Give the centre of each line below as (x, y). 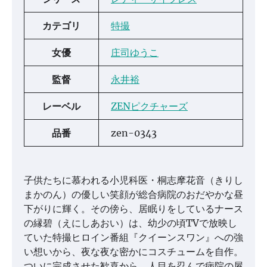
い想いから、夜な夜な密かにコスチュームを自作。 (133, 252)
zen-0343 (134, 133)
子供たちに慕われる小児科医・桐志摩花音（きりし (133, 180)
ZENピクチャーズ (149, 106)
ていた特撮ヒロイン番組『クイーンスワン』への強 (133, 237)
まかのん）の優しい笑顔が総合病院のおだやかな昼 (133, 195)
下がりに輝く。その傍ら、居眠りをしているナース (133, 209)
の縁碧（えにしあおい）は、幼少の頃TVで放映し (131, 223)
